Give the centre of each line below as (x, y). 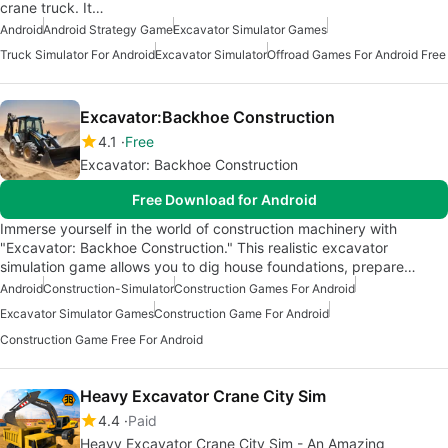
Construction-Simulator (108, 288)
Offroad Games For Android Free (356, 54)
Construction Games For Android (264, 288)
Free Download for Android (224, 199)
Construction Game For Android (241, 313)
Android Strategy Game (108, 29)
